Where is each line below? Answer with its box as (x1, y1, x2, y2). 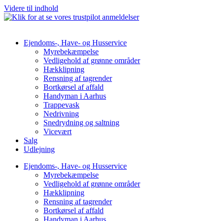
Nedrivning (43, 110, 79, 118)
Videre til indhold (4, 4, 58, 12)
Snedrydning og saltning (43, 118, 119, 127)
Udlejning (24, 145, 55, 153)
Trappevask (43, 101, 79, 109)
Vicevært (43, 127, 72, 136)
